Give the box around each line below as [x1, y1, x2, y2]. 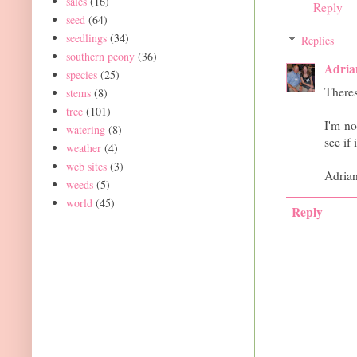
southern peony [65, 48, 135, 64]
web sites [65, 158, 107, 174]
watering [65, 121, 105, 137]
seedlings [65, 29, 107, 45]
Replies [301, 33, 335, 49]
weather [65, 139, 101, 155]
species [65, 66, 97, 82]
